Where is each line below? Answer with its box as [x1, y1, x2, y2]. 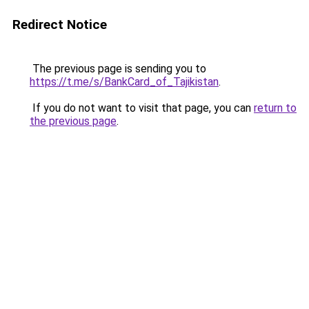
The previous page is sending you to [30, 62, 206, 75]
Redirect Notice [12, 17, 107, 32]
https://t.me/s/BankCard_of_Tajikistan [30, 75, 219, 88]
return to [254, 101, 297, 114]
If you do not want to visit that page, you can [30, 101, 254, 114]
